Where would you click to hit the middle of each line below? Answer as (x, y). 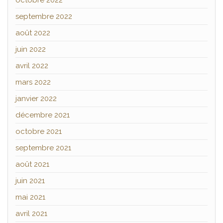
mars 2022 (33, 82)
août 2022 (33, 33)
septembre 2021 (43, 148)
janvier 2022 (36, 99)
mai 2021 (30, 197)
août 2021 (32, 165)
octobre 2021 (39, 132)
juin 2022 (31, 50)
